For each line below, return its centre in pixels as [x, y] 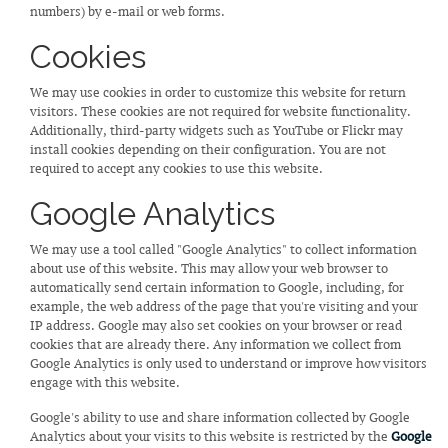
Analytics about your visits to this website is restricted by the [210, 436]
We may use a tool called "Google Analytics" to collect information [223, 249]
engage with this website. [105, 382]
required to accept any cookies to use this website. [176, 168]
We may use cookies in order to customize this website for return [218, 92]
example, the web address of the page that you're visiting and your [224, 306]
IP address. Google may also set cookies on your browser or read [216, 325]
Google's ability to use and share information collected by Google [220, 417]
